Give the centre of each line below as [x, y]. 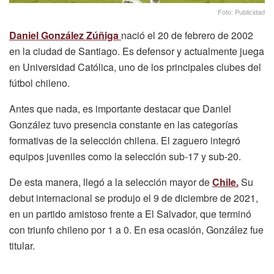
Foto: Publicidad [241, 11]
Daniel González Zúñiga [64, 35]
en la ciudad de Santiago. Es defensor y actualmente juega [137, 51]
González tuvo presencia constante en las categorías [124, 124]
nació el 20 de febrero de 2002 [187, 35]
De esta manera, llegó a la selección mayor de [111, 182]
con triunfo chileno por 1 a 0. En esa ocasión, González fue [136, 229]
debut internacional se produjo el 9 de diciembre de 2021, [134, 198]
